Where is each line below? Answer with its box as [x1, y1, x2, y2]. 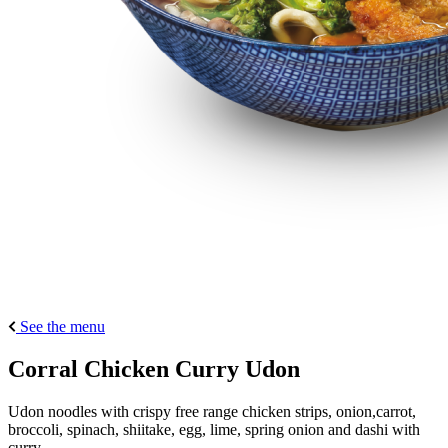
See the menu [20, 317, 105, 335]
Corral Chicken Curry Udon [8, 355, 300, 382]
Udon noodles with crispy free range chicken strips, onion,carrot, [8, 402, 416, 420]
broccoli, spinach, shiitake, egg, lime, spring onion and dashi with [8, 420, 420, 438]
